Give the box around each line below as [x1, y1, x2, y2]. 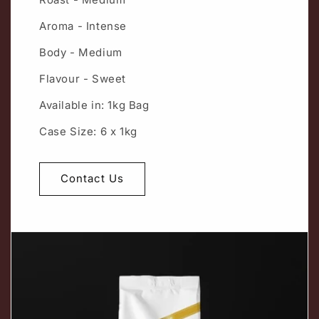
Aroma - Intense [39, 19, 127, 33]
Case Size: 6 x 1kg [39, 124, 137, 138]
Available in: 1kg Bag [39, 98, 150, 112]
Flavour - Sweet [39, 71, 126, 85]
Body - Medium [39, 45, 122, 59]
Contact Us [61, 172, 124, 186]
